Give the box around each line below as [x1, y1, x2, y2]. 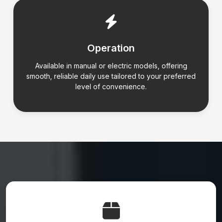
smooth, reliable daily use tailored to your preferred [26, 72, 196, 81]
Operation [87, 42, 135, 55]
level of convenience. [75, 82, 147, 91]
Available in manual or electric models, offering [35, 61, 187, 70]
